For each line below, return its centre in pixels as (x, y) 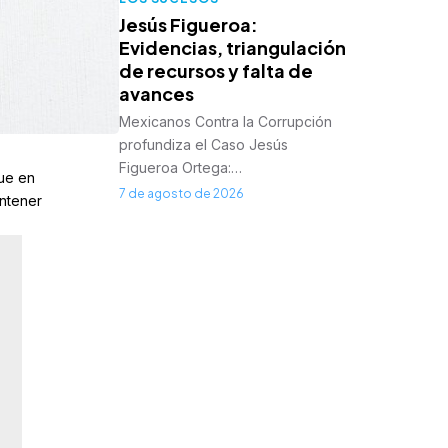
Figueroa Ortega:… (181, 168)
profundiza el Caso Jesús (204, 145)
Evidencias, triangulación (233, 48)
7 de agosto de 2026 (182, 194)
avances (157, 94)
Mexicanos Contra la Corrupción (226, 122)
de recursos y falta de (216, 71)
